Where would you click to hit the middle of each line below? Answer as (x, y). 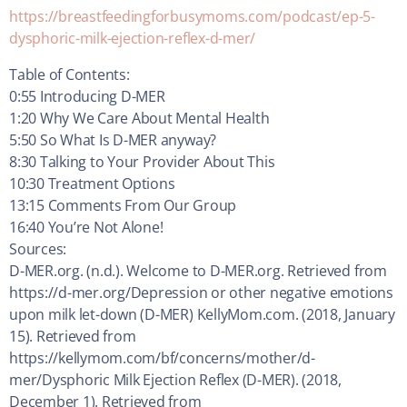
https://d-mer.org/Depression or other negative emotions (201, 293)
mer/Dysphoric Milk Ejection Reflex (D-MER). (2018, (176, 380)
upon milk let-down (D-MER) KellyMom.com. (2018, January (202, 315)
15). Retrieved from (73, 337)
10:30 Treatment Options (92, 184)
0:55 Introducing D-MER (87, 97)
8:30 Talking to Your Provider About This (142, 162)
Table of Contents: (69, 75)
